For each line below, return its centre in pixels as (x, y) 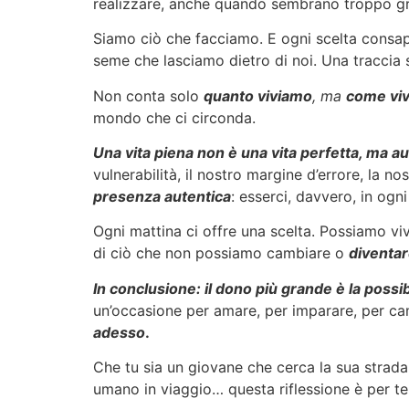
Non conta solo (148, 95)
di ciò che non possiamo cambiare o (221, 253)
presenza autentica (162, 197)
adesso (119, 332)
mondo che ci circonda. (174, 117)
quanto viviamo (258, 95)
